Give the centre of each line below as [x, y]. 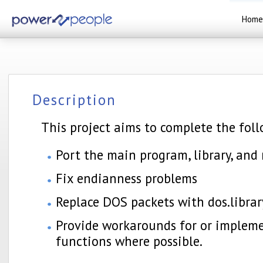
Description [74, 100]
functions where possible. [129, 241]
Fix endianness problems [127, 178]
